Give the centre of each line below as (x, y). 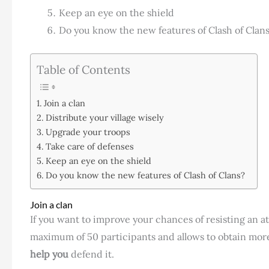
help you (49, 254)
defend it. (91, 254)
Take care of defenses (89, 146)
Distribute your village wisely (104, 117)
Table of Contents (83, 69)
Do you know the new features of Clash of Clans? (145, 175)
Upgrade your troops (88, 131)
